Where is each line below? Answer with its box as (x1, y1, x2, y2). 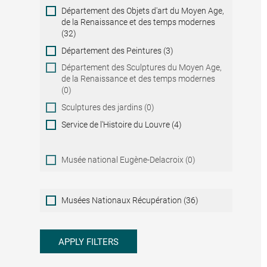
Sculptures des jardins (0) (61, 102, 155, 112)
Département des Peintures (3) (61, 45, 174, 55)
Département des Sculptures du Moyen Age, (61, 63, 222, 73)
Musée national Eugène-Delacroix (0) (61, 154, 196, 164)
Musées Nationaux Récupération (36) (61, 195, 199, 205)
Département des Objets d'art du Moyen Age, (61, 5, 225, 15)
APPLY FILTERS (58, 237, 119, 248)
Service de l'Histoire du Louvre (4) (61, 119, 182, 129)
